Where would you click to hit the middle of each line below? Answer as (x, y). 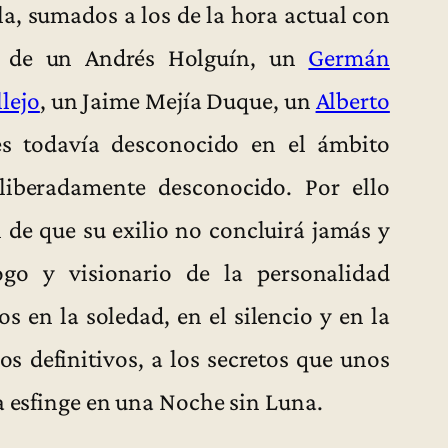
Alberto (352, 100)
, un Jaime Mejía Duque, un (177, 100)
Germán (349, 57)
